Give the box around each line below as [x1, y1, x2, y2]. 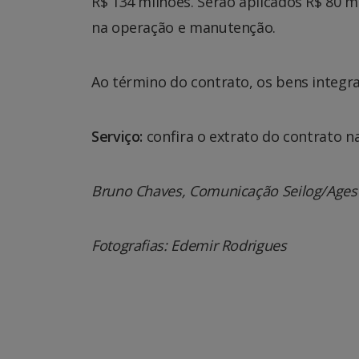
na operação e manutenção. [91, 18, 276, 38]
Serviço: [91, 127, 147, 147]
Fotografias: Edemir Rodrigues [91, 236, 287, 256]
